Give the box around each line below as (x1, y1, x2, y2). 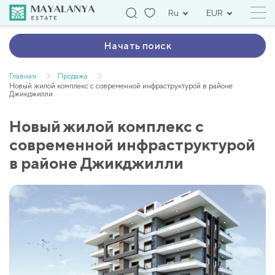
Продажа (58, 72, 88, 80)
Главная (9, 72, 36, 80)
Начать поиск (103, 40, 172, 52)
